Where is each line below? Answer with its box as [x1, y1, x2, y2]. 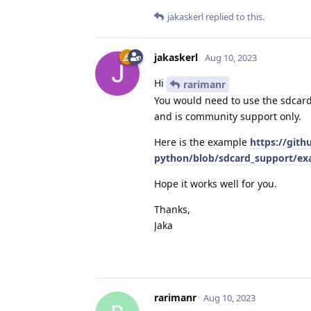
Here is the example [154, 135, 250, 149]
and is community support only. [154, 109, 301, 123]
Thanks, [154, 202, 190, 216]
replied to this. [203, 10, 264, 23]
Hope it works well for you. [154, 176, 277, 190]
